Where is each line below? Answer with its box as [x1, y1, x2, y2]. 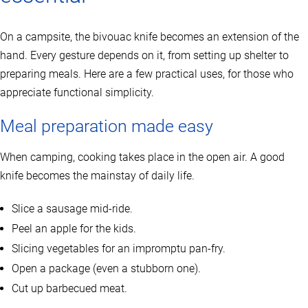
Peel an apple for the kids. [12, 222, 136, 236]
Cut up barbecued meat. [12, 282, 127, 296]
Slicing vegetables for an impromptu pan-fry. [12, 242, 225, 256]
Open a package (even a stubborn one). [12, 262, 201, 276]
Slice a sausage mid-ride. [12, 202, 133, 216]
